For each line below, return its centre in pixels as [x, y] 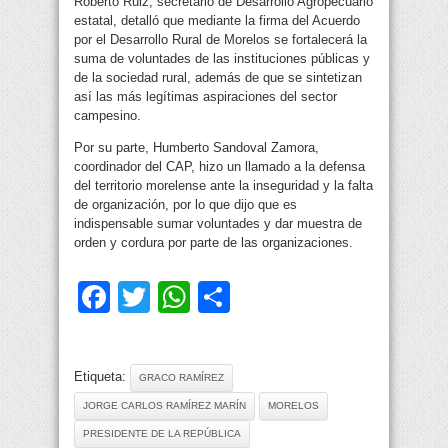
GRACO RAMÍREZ [181, 378]
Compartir [301, 297]
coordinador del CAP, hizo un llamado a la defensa [219, 167]
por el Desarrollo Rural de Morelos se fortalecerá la [220, 40]
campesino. [107, 116]
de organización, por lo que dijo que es [185, 205]
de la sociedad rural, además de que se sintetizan [218, 78]
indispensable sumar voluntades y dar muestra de [218, 224]
